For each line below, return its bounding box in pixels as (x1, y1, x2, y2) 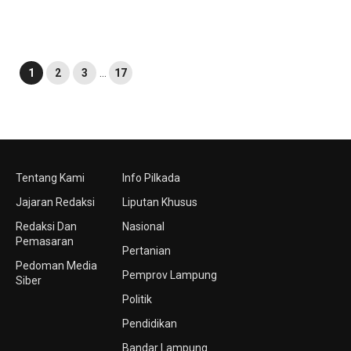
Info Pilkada (121, 172, 180, 184)
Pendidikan (121, 317, 177, 330)
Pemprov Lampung (121, 269, 217, 281)
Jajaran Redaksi (16, 196, 95, 208)
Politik (121, 293, 152, 306)
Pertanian (121, 244, 171, 257)
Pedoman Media (16, 259, 97, 272)
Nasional (121, 220, 165, 233)
